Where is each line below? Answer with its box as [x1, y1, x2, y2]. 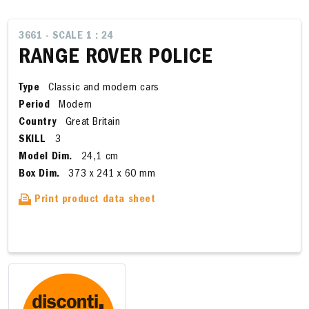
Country [19, 117, 57, 128]
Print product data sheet [31, 195, 156, 206]
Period [19, 100, 50, 111]
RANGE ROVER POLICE [19, 48, 212, 70]
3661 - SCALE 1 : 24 [19, 31, 113, 42]
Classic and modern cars [45, 83, 159, 94]
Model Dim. [19, 152, 72, 163]
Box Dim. [19, 169, 60, 180]
